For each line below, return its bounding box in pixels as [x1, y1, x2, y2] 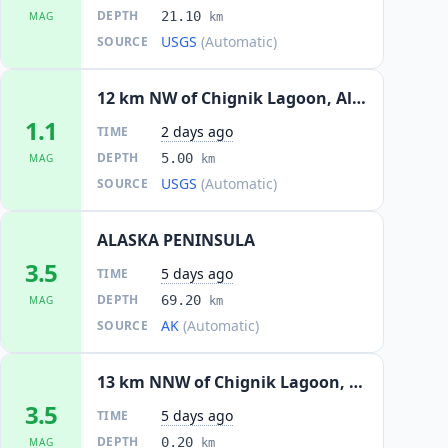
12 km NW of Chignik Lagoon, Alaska [352, 87, 366, 109]
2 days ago [161, 122, 233, 141]
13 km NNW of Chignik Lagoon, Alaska [349, 371, 363, 393]
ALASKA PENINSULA [97, 229, 255, 251]
